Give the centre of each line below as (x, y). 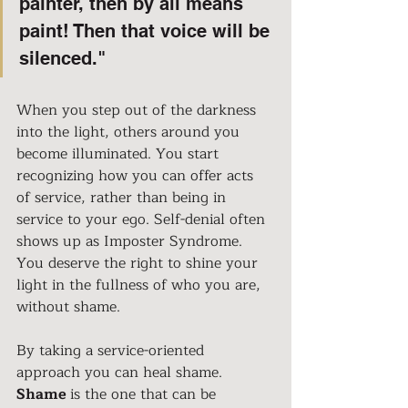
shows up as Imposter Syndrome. (132, 241)
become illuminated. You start (120, 153)
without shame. (68, 306)
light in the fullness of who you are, (141, 285)
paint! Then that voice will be (147, 31)
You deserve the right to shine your (139, 263)
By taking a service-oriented (112, 350)
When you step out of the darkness (138, 110)
